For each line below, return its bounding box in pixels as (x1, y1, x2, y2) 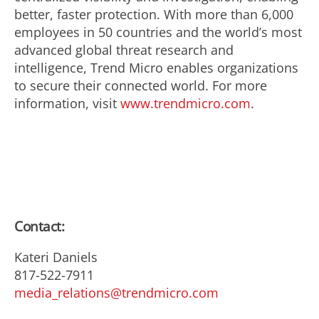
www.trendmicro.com (120, 95, 251, 112)
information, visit (14, 95, 120, 112)
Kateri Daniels (14, 248, 98, 266)
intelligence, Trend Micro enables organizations (14, 59, 298, 76)
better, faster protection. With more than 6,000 (14, 6, 293, 23)
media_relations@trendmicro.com (14, 283, 219, 301)
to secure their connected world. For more (14, 77, 267, 94)
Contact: (14, 216, 64, 236)
